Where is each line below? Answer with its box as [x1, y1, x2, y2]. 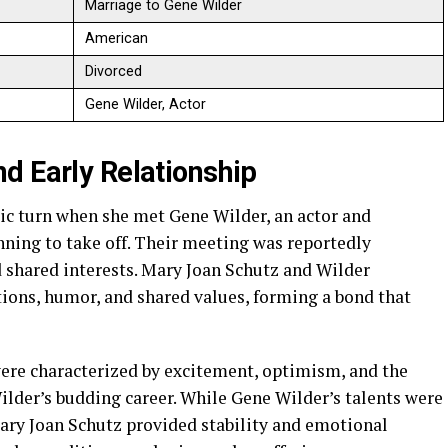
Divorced [85, 63, 143, 81]
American [85, 30, 149, 48]
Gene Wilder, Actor [85, 96, 207, 114]
